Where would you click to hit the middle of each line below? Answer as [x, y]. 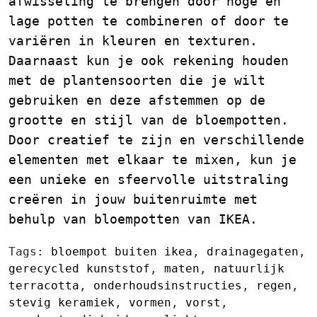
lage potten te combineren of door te [149, 21]
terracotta [44, 285]
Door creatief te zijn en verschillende [156, 139]
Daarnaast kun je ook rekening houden [149, 60]
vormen [150, 302]
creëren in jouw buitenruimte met [133, 199]
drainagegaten [253, 251]
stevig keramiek [62, 302]
